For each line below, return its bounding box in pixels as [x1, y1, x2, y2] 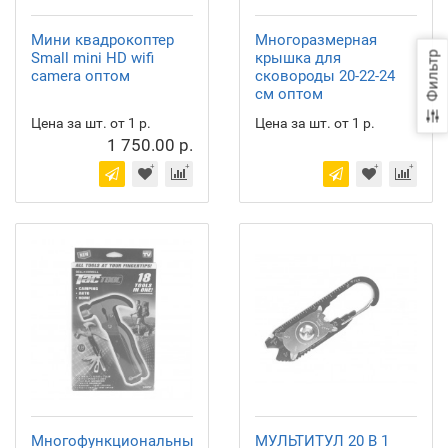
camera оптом [31, 67, 130, 85]
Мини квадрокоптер [31, 31, 174, 49]
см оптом [255, 85, 323, 103]
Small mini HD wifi [31, 49, 154, 67]
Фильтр [423, 49, 442, 109]
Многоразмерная [255, 31, 377, 49]
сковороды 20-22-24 [255, 67, 395, 85]
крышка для [255, 49, 341, 67]
